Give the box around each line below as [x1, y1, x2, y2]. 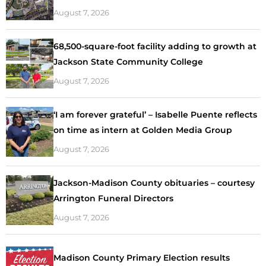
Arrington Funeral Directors [53, 192, 173, 204]
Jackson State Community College [53, 56, 203, 67]
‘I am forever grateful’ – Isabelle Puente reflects [53, 109, 257, 120]
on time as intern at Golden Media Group [53, 124, 232, 135]
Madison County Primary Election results [53, 252, 230, 263]
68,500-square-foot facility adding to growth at [53, 40, 256, 52]
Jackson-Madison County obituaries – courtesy [53, 177, 255, 188]
